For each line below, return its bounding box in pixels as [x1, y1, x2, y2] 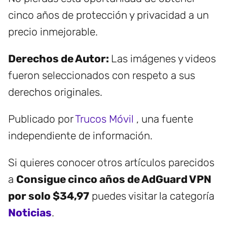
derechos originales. [8, 86, 102, 99]
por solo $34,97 [8, 190, 89, 203]
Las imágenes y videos [111, 52, 216, 65]
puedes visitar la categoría [89, 190, 214, 203]
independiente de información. [8, 129, 153, 142]
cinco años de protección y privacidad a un [8, 9, 209, 22]
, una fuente [136, 112, 193, 126]
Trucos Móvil [75, 112, 136, 126]
